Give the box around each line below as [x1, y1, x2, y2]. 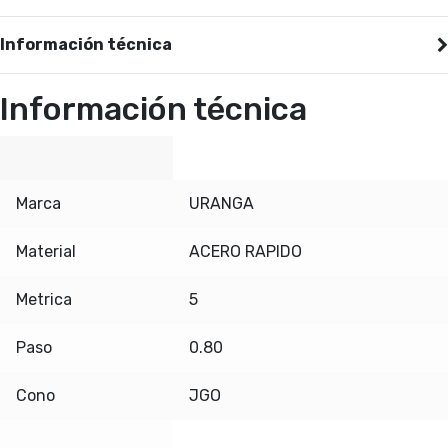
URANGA [189, 194, 254, 214]
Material [16, 242, 76, 262]
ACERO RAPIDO [189, 242, 302, 262]
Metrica [16, 290, 72, 310]
